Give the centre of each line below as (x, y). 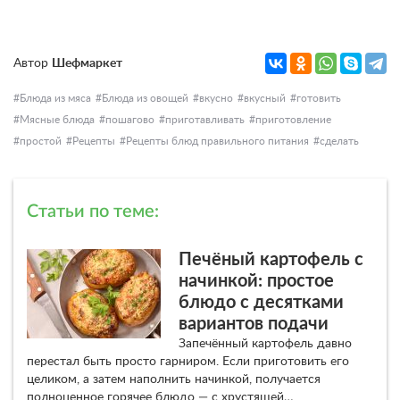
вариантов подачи (254, 324)
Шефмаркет (87, 63)
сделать (339, 141)
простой (41, 141)
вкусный (265, 98)
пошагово (130, 119)
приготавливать (205, 119)
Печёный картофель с (271, 259)
